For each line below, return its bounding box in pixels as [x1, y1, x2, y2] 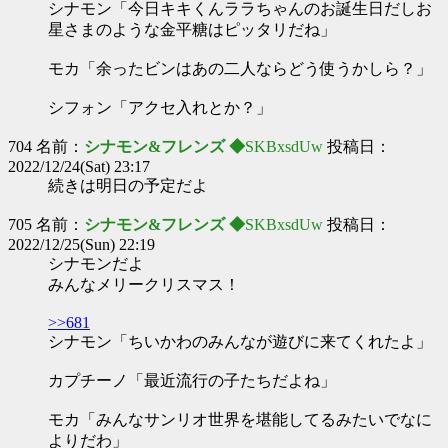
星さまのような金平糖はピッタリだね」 [48, 21, 336, 38]
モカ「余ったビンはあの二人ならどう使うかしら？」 [48, 60, 432, 77]
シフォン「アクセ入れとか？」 [48, 99, 272, 116]
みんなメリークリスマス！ [48, 276, 240, 293]
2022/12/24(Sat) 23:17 [8, 158, 150, 175]
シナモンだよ [48, 255, 144, 272]
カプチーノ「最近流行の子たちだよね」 [48, 372, 336, 389]
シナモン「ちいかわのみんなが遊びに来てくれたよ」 [48, 333, 432, 350]
